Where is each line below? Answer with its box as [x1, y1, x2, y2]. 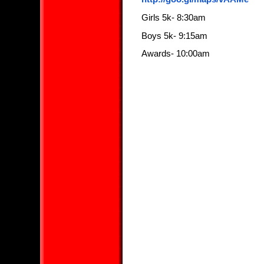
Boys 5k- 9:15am [141, 31, 207, 41]
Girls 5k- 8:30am [141, 12, 206, 22]
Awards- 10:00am [141, 49, 210, 59]
